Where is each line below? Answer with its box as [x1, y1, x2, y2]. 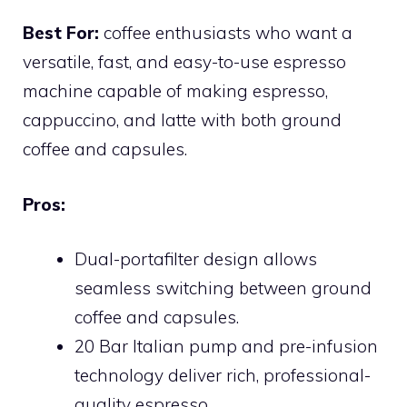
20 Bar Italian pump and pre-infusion [74, 335, 378, 357]
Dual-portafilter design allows [74, 248, 317, 270]
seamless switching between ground [74, 277, 372, 299]
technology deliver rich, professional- [74, 364, 371, 386]
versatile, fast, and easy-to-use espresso [23, 51, 346, 73]
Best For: [23, 22, 99, 44]
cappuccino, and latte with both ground [23, 109, 342, 131]
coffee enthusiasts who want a [99, 22, 352, 44]
